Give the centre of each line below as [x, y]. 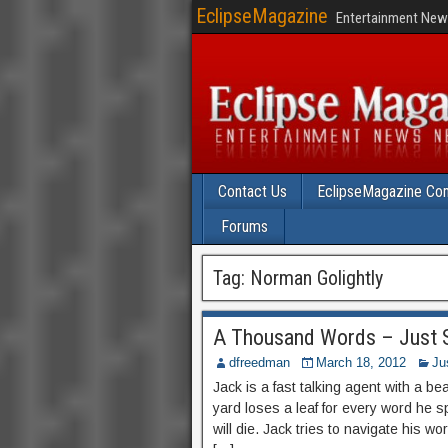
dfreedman [259, 362]
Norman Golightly [316, 278]
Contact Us [252, 191]
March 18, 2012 [361, 362]
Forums [244, 226]
